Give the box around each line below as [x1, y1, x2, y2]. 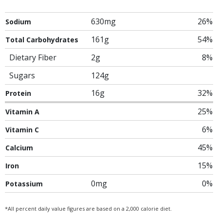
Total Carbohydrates [5, 35, 78, 44]
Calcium [5, 143, 33, 152]
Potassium [5, 179, 43, 188]
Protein [5, 89, 31, 98]
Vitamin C [5, 125, 39, 134]
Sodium [5, 17, 31, 26]
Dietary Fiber [9, 52, 56, 63]
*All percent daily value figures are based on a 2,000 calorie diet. [5, 205, 172, 212]
